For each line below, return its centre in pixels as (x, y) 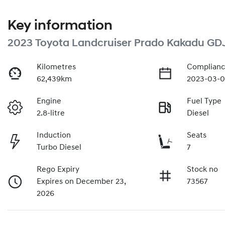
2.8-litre (51, 113)
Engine (49, 101)
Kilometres (57, 67)
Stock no (203, 170)
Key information (60, 26)
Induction (54, 135)
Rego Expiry (58, 170)
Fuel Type (204, 101)
